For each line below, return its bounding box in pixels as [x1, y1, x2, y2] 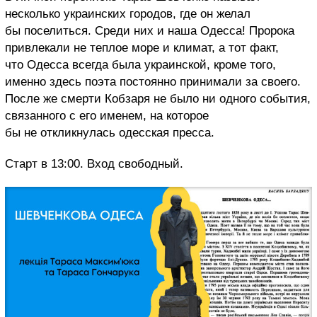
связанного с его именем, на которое [5, 109, 209, 123]
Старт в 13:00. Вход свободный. [5, 157, 183, 171]
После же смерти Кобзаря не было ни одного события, [5, 92, 311, 106]
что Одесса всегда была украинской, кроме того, [5, 58, 276, 72]
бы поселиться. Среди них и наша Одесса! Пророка [5, 24, 294, 38]
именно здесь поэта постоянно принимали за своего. [5, 75, 301, 89]
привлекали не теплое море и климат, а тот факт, [5, 41, 279, 55]
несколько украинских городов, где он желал [5, 7, 250, 21]
